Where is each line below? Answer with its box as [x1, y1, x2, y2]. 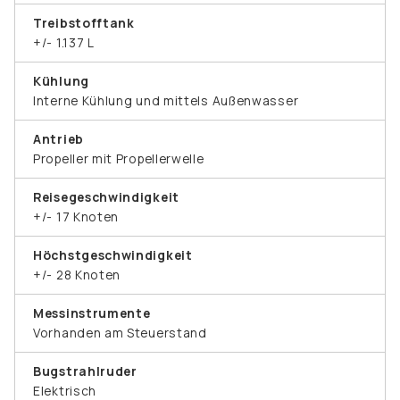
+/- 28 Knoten [33, 265, 121, 283]
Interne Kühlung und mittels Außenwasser [33, 91, 299, 109]
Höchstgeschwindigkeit [33, 246, 193, 263]
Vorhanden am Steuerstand [33, 323, 207, 341]
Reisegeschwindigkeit [33, 187, 179, 205]
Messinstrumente [33, 304, 151, 321]
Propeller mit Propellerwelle [33, 149, 204, 167]
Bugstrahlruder [33, 362, 137, 379]
